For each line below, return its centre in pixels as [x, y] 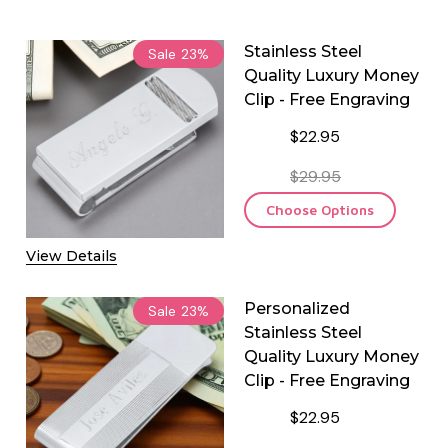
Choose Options [320, 209]
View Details [71, 255]
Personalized [297, 308]
